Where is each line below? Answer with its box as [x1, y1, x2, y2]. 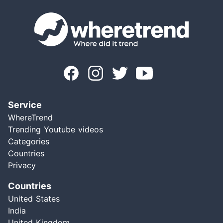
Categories [8, 136, 49, 147]
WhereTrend [8, 112, 53, 123]
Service [8, 100, 42, 111]
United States [8, 194, 60, 204]
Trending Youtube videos [8, 124, 103, 135]
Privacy [8, 160, 36, 171]
